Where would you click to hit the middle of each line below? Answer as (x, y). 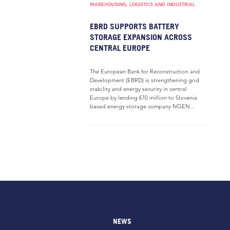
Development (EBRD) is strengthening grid (145, 80)
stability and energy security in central (138, 89)
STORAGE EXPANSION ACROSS (141, 37)
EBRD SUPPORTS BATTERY (135, 26)
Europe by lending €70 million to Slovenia (143, 98)
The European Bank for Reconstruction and (145, 71)
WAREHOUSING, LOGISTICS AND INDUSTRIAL (142, 4)
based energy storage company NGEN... (142, 106)
